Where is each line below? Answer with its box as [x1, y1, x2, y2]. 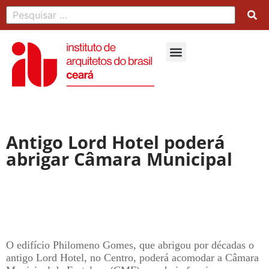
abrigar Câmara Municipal [6, 147, 232, 171]
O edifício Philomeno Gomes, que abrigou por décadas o [6, 239, 254, 252]
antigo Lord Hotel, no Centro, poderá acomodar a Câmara [6, 252, 259, 264]
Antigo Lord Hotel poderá [6, 130, 225, 154]
